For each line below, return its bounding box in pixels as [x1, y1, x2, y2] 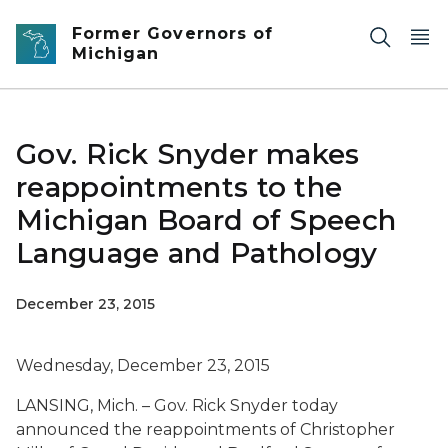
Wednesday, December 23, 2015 [16, 356, 270, 375]
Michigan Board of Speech [16, 203, 397, 237]
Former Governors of [72, 24, 273, 43]
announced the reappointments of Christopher [16, 420, 395, 439]
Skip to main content [9, 12, 171, 30]
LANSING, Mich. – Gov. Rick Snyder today [16, 396, 338, 415]
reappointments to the [16, 170, 343, 204]
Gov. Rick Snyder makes [16, 137, 360, 171]
